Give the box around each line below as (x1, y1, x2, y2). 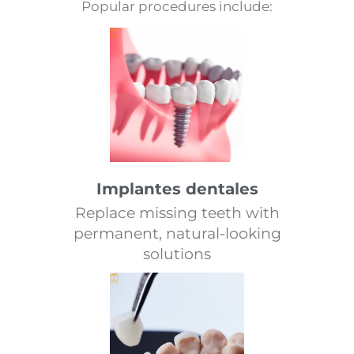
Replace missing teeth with (74, 204, 280, 223)
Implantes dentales (96, 179, 258, 199)
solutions (143, 245, 211, 264)
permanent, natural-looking (73, 224, 281, 243)
